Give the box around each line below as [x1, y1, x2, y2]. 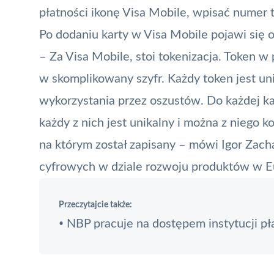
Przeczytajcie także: [59, 200, 132, 209]
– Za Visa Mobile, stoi [39, 50, 158, 63]
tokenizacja [158, 50, 218, 63]
